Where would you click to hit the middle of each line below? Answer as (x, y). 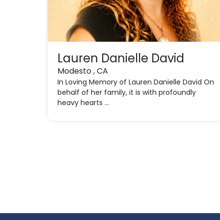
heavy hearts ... (83, 103)
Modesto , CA (83, 71)
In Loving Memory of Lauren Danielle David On (136, 82)
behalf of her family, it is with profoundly (127, 92)
